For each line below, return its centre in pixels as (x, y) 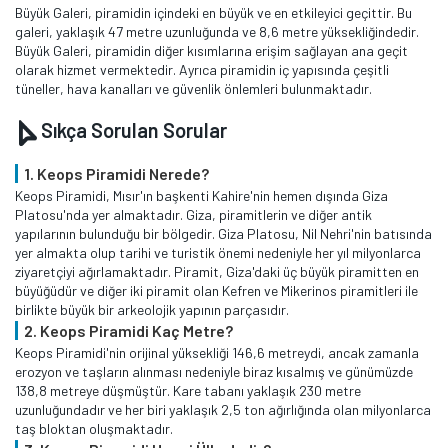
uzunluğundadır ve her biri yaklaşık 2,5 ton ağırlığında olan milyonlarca (223, 410)
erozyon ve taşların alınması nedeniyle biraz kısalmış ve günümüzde (214, 372)
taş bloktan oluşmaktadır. (94, 429)
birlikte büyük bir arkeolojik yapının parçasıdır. (152, 310)
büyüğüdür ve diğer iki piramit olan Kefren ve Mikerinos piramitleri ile (216, 291)
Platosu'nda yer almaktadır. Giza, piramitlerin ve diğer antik (193, 215)
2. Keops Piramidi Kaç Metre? (128, 331)
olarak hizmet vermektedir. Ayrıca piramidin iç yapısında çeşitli (202, 70)
